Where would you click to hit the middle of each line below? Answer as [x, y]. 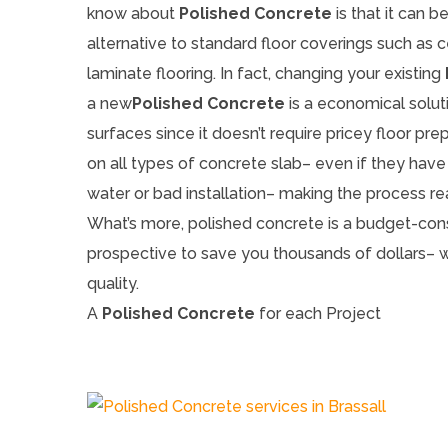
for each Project [318, 314]
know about [133, 14]
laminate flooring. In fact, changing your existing [266, 74]
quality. [113, 284]
